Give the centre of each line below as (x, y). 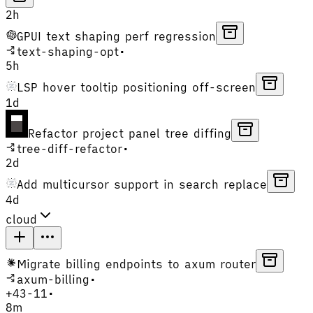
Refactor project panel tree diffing (130, 133)
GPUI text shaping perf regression (116, 36)
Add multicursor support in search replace (142, 184)
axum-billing (53, 279)
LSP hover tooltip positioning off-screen (136, 87)
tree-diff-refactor (70, 148)
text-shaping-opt (68, 51)
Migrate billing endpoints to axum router (136, 264)
